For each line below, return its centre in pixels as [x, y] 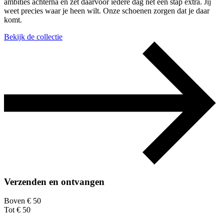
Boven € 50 [22, 201]
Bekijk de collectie [33, 37]
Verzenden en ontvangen [54, 181]
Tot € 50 [17, 210]
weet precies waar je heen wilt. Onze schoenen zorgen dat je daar [107, 11]
